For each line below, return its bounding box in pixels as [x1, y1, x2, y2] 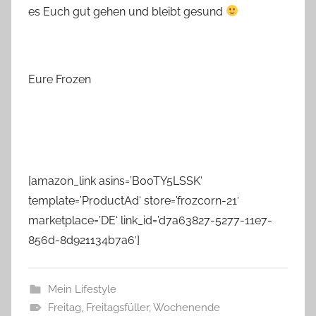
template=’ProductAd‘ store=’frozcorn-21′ [28, 193, 239, 207]
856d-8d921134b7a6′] [28, 233, 140, 247]
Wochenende [152, 300, 220, 314]
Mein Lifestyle [47, 282, 116, 296]
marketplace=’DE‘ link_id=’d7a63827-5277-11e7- [28, 213, 272, 227]
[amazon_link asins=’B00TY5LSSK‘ [28, 174, 202, 188]
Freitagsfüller [85, 300, 149, 314]
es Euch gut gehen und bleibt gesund [28, 4, 226, 18]
